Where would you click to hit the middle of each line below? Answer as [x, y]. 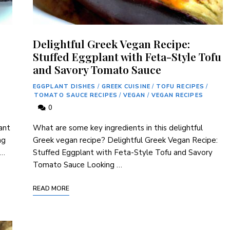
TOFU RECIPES [180, 87]
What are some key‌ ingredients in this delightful [118, 128]
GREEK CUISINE [126, 87]
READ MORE [51, 189]
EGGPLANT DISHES [64, 87]
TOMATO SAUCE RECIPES [76, 95]
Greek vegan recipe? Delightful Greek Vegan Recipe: [125, 140]
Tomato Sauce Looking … [78, 165]
